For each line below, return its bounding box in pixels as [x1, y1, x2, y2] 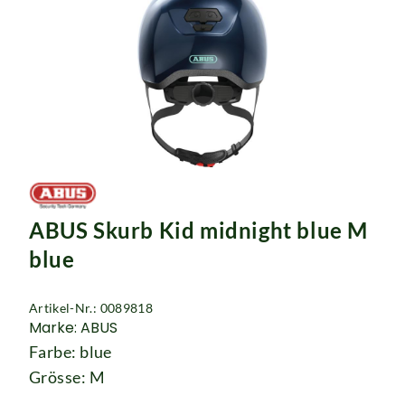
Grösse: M [29, 367, 106, 388]
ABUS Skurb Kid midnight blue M [29, 217, 369, 244]
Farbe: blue [29, 342, 112, 363]
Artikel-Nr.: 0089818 [29, 300, 153, 316]
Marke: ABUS [29, 317, 118, 339]
